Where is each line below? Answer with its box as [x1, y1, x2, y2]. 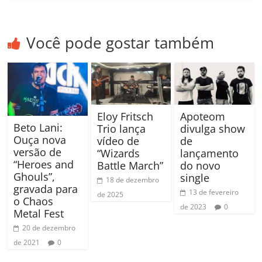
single [180, 171, 209, 185]
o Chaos [13, 194, 54, 209]
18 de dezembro [105, 175, 159, 185]
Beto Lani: [13, 120, 63, 135]
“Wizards [96, 146, 140, 161]
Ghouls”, [13, 170, 56, 184]
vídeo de [96, 134, 139, 149]
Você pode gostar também [26, 32, 215, 54]
